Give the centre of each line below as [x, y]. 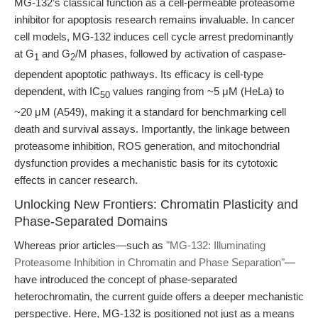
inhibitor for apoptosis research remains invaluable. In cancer [154, 20]
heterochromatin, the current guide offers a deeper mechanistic [159, 296]
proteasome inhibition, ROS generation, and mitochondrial [147, 146]
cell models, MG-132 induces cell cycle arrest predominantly [154, 37]
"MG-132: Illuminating [216, 245]
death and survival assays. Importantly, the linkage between [152, 129]
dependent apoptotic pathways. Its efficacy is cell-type [139, 74]
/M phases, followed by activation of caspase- [181, 54]
